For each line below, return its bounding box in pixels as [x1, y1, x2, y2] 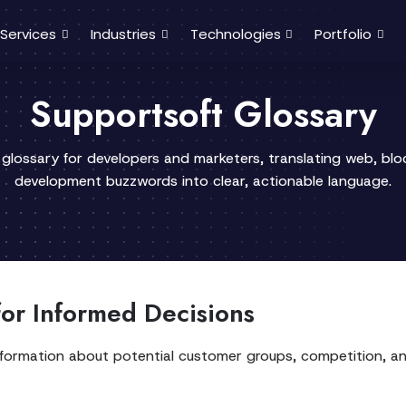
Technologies [189, 24, 281, 43]
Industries [91, 24, 156, 43]
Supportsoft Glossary [29, 88, 377, 140]
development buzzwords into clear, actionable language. [14, 171, 391, 190]
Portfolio [314, 24, 372, 43]
